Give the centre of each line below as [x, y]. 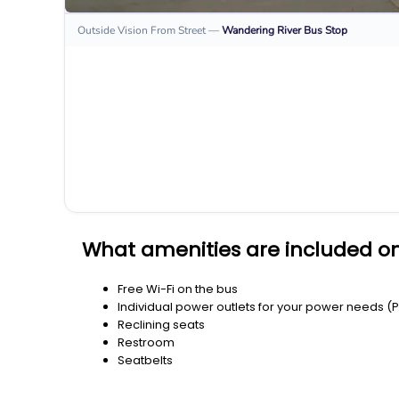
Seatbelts [145, 360]
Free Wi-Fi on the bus [178, 289]
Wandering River [261, 31]
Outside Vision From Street [142, 31]
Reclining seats [161, 324]
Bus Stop [326, 31]
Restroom [146, 342]
